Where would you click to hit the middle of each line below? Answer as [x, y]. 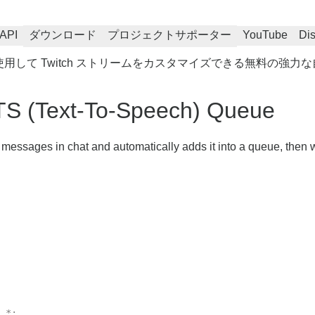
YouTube [265, 35]
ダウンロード [63, 35]
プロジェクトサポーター [169, 35]
